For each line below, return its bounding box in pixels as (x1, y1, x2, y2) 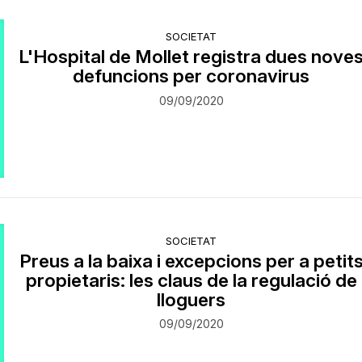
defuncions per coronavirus (73, 65, 310, 87)
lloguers (157, 288, 226, 310)
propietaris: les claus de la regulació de (25, 268, 357, 291)
